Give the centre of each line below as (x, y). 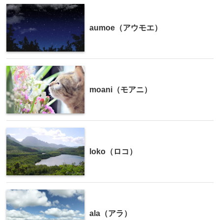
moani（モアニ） (121, 90)
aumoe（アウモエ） (126, 28)
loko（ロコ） (113, 152)
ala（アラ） (110, 214)
